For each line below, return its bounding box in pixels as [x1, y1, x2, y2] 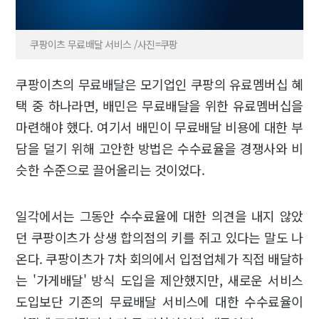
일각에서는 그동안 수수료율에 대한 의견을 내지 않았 [16, 206, 303, 225]
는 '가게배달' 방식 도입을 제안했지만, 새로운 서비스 [16, 270, 303, 289]
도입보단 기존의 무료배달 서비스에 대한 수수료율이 [16, 291, 303, 310]
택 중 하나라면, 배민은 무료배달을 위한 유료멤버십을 [16, 95, 303, 115]
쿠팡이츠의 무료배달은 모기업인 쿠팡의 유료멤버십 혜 [16, 74, 303, 93]
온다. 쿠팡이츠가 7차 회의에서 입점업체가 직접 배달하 [16, 249, 303, 268]
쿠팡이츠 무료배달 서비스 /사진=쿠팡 [30, 36, 178, 51]
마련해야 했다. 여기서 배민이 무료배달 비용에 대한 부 [16, 117, 303, 136]
